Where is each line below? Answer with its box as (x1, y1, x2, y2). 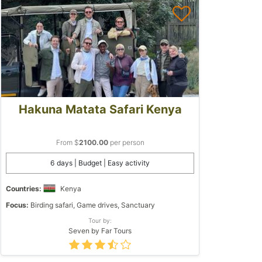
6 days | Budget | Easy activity (50, 158, 150, 167)
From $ (56, 137, 79, 147)
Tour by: (88, 216, 112, 224)
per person (108, 137, 144, 147)
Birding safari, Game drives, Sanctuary (29, 200, 155, 209)
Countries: (6, 184, 42, 193)
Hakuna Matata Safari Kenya (18, 102, 182, 116)
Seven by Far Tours (68, 226, 132, 235)
